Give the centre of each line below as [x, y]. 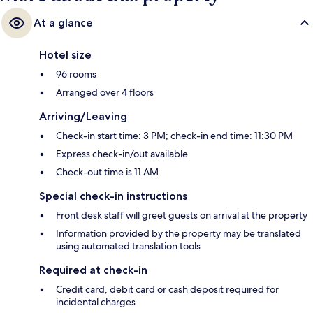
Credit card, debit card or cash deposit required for [167, 289]
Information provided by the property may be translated [179, 233]
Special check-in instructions [113, 196]
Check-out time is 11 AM [107, 172]
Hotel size [65, 54]
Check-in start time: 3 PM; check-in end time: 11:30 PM [174, 135]
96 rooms [76, 74]
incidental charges [96, 301]
